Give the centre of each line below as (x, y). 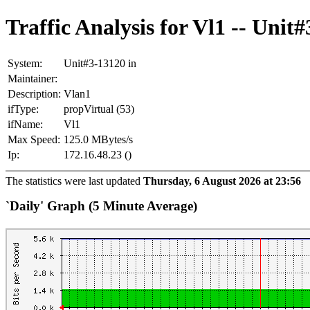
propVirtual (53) (99, 109)
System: (25, 63)
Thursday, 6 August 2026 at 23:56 (222, 181)
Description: (34, 93)
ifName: (25, 124)
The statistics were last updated (74, 181)
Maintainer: (33, 78)
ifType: (23, 109)
